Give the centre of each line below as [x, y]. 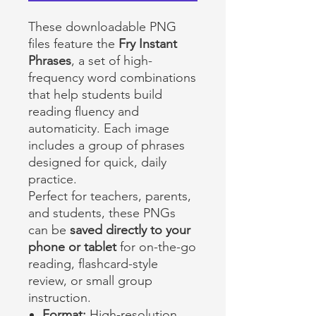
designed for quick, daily [97, 162]
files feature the [73, 44]
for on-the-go [156, 247]
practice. [53, 179]
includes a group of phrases [107, 145]
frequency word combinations [112, 78]
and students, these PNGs [102, 213]
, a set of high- [112, 61]
